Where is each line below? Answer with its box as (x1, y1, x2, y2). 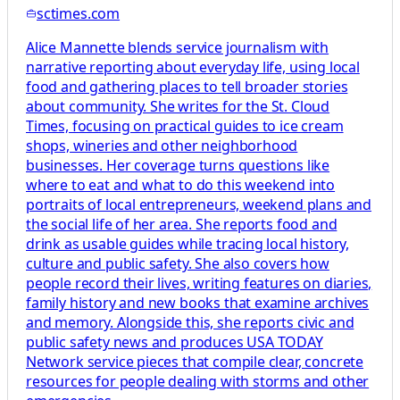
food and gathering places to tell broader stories (26, 76, 348, 96)
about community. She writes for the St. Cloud (26, 96, 330, 116)
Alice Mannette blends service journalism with (26, 37, 329, 57)
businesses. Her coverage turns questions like (26, 154, 330, 175)
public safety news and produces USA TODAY (26, 331, 323, 352)
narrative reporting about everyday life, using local (26, 56, 360, 77)
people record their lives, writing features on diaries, (26, 272, 372, 293)
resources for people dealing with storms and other (26, 371, 370, 391)
